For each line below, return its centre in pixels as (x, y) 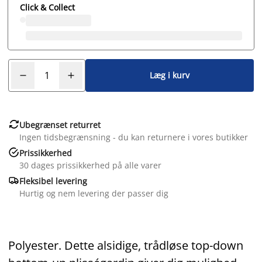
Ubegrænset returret (60, 125)
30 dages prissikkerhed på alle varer (90, 165)
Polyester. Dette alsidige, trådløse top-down (126, 245)
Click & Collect (47, 7)
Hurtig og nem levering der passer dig (94, 193)
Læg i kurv (170, 75)
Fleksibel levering (53, 181)
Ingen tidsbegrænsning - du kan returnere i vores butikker (134, 137)
